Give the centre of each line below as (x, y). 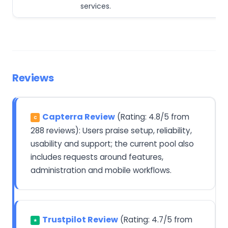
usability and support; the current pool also (112, 144)
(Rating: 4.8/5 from (152, 117)
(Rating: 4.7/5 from (155, 219)
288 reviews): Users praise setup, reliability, (111, 130)
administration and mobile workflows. (101, 170)
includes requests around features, (97, 157)
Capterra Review (79, 117)
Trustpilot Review (80, 219)
